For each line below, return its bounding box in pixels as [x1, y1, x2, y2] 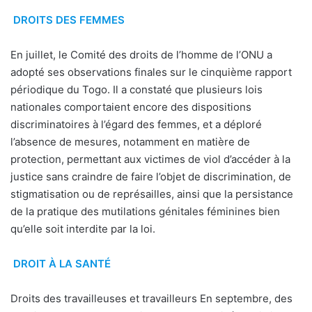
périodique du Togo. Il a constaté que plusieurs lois [10, 83, 263, 97]
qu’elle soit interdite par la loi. [10, 222, 155, 236]
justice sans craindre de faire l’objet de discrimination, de [10, 170, 291, 184]
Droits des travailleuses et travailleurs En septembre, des [10, 292, 292, 306]
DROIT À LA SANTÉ [13, 257, 111, 271]
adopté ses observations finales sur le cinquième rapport [10, 65, 292, 79]
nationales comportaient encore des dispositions [10, 100, 251, 114]
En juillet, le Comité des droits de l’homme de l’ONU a [10, 48, 272, 62]
